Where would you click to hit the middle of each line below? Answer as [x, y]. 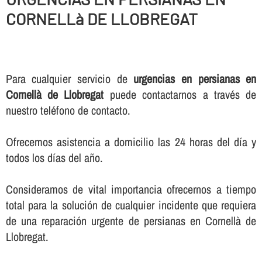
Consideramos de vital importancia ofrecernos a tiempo [131, 189]
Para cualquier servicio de [70, 78]
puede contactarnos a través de [180, 94]
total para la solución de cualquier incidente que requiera [131, 205]
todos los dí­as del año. [54, 157]
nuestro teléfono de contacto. [68, 110]
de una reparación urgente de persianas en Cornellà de [131, 220]
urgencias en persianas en [195, 78]
